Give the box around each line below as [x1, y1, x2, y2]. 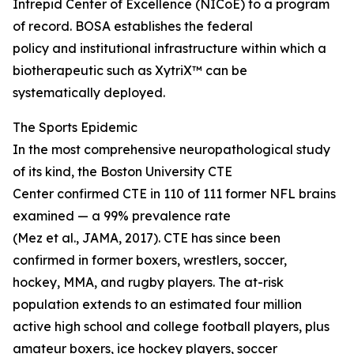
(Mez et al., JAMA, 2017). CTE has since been [13, 230, 281, 247]
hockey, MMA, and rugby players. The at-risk [13, 274, 284, 291]
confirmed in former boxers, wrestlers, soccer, [13, 252, 287, 269]
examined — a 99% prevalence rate [13, 208, 231, 224]
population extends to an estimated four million [13, 296, 302, 313]
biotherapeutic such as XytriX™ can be [13, 62, 247, 79]
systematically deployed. [13, 85, 165, 101]
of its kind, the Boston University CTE [13, 164, 232, 180]
